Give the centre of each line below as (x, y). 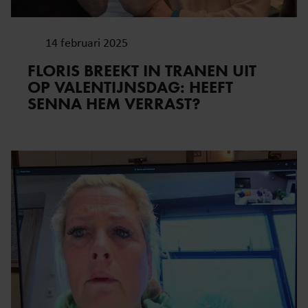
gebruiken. (41, 10)
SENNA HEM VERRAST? (114, 104)
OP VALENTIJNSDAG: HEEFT (130, 87)
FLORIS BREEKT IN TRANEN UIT (142, 71)
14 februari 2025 (87, 43)
